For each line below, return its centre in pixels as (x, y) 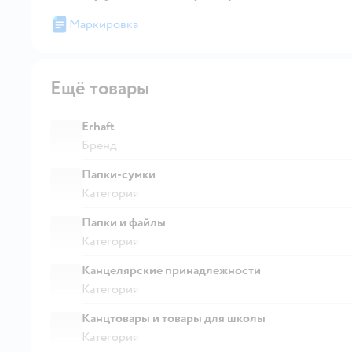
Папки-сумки (119, 174)
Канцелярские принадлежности (171, 270)
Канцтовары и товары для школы (174, 318)
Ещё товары (100, 88)
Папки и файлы (124, 222)
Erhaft (98, 126)
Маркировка (104, 24)
